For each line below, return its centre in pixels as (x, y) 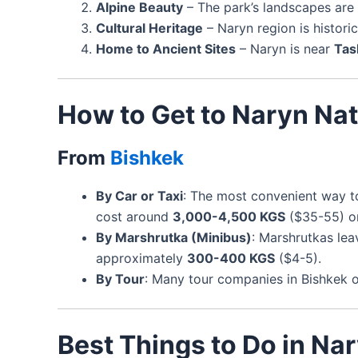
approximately (141, 258)
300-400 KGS (231, 258)
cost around (134, 216)
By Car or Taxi (139, 195)
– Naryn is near (285, 48)
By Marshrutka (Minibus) (174, 237)
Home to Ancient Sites (166, 48)
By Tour (120, 278)
